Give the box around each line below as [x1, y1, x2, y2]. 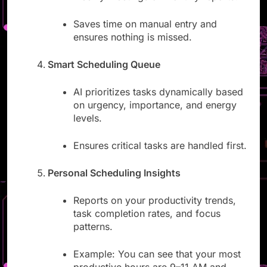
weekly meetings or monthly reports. [73, 1, 238, 14]
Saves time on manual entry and [73, 29, 218, 41]
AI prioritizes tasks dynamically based [73, 97, 244, 109]
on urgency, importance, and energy [73, 110, 237, 122]
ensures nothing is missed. [73, 42, 193, 54]
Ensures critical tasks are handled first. [73, 150, 247, 163]
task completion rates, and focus [73, 218, 221, 231]
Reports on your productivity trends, [73, 205, 237, 218]
